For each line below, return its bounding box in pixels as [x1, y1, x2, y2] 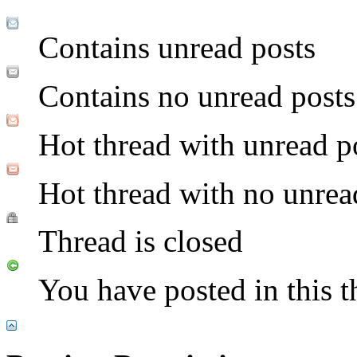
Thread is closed [38, 223, 243, 258]
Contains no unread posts [38, 78, 355, 113]
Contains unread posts [38, 29, 316, 65]
